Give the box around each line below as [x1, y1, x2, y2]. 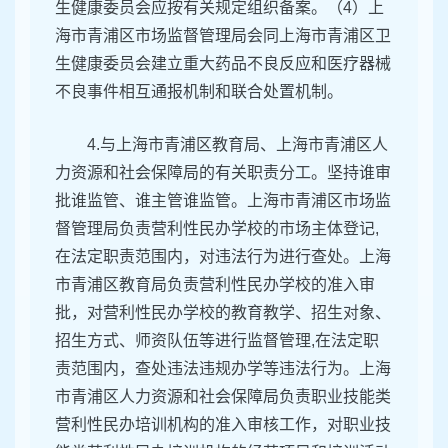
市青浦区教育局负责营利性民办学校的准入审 [55, 276, 375, 294]
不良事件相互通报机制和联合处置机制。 [55, 83, 343, 101]
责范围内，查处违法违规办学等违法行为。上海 [55, 360, 391, 378]
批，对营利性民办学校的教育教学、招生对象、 [55, 304, 391, 322]
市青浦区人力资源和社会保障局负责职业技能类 [55, 388, 391, 406]
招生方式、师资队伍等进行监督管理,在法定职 [55, 332, 379, 350]
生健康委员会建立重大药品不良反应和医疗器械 [55, 55, 391, 73]
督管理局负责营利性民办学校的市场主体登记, [55, 220, 379, 238]
